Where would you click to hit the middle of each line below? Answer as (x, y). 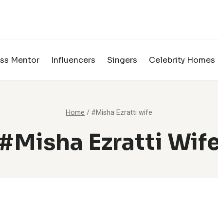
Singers (122, 60)
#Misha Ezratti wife (122, 113)
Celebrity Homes (182, 60)
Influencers (73, 60)
